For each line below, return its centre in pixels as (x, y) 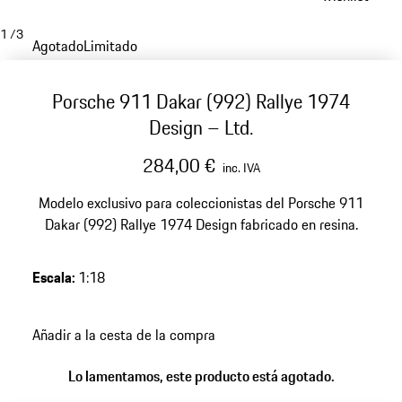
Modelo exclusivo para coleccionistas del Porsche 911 (201, 203)
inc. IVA (241, 168)
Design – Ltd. (201, 127)
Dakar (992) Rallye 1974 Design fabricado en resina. (201, 224)
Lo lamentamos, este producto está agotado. (201, 376)
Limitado (110, 46)
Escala (52, 278)
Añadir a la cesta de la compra (123, 334)
